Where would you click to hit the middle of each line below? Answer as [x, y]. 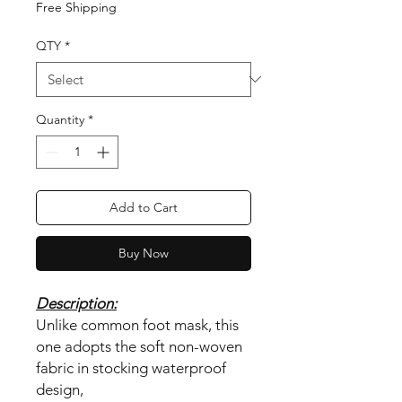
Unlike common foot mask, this [137, 324]
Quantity [60, 119]
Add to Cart [144, 207]
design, [60, 389]
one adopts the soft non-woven [139, 346]
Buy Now [144, 253]
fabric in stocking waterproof [131, 367]
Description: [76, 303]
